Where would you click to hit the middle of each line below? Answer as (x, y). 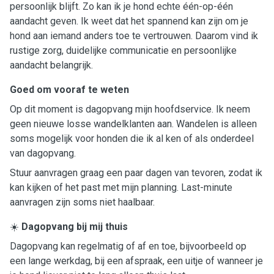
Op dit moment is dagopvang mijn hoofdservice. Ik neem (130, 109)
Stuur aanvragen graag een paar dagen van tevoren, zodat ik (136, 173)
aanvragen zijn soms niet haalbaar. (82, 202)
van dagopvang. (43, 153)
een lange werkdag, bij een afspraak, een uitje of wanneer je (136, 261)
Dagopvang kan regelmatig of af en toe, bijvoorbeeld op (128, 246)
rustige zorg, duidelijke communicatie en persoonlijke (123, 50)
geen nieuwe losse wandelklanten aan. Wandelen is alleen (133, 124)
